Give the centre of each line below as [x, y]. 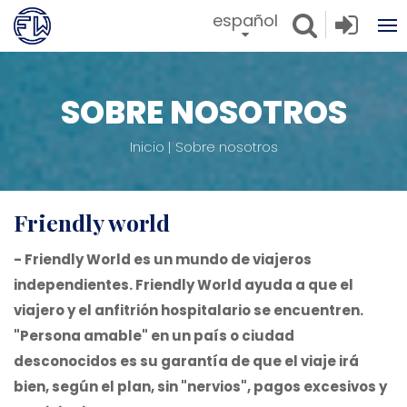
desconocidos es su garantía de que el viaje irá [186, 361]
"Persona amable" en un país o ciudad [154, 336]
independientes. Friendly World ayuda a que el [184, 285]
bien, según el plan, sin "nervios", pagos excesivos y [200, 387]
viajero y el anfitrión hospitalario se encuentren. [189, 310]
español [245, 20]
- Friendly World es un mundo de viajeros [163, 259]
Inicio [147, 147]
